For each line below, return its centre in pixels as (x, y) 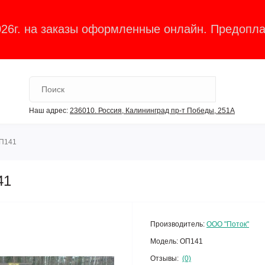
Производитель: (177, 224)
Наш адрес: (49, 110)
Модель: (164, 241)
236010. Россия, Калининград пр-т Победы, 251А (152, 110)
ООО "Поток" (228, 224)
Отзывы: (164, 259)
